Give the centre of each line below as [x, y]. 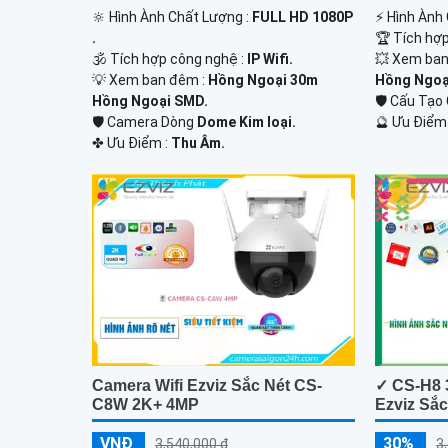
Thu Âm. [198, 143]
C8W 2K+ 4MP [145, 404]
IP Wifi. [270, 59]
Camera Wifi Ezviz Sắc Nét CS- [207, 385]
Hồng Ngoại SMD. [150, 101]
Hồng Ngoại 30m [263, 80]
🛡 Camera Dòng [144, 122]
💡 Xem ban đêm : [150, 80]
